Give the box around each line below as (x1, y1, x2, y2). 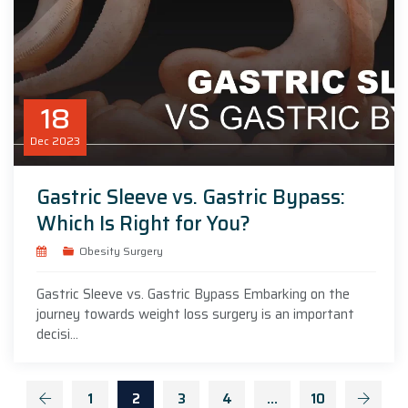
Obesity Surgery (78, 241, 163, 260)
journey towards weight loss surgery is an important (36, 302, 354, 325)
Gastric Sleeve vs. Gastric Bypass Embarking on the (36, 282, 350, 305)
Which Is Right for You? (36, 207, 250, 240)
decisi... (36, 322, 78, 345)
